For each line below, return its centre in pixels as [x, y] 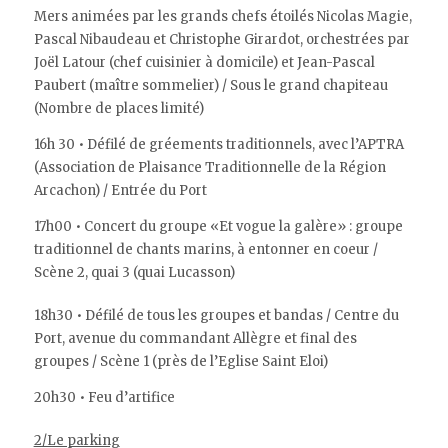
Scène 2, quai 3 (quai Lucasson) [134, 272]
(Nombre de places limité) [118, 108]
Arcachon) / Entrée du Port [120, 190]
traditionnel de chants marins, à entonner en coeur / [205, 249]
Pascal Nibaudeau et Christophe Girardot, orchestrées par [221, 39]
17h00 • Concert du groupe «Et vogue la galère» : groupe [218, 226]
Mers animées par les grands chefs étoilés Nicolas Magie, [222, 16]
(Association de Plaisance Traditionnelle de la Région [209, 167]
